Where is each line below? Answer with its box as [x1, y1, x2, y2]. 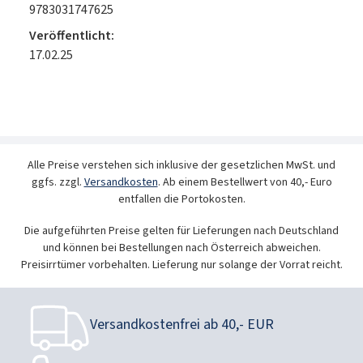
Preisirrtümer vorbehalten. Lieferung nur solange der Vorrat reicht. [20, 256, 343, 273]
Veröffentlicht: [29, 27, 114, 45]
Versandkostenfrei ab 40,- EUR [90, 314, 275, 335]
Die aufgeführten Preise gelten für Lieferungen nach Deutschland [24, 222, 339, 239]
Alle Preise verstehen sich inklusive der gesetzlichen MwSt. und [28, 157, 335, 173]
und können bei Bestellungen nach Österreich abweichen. [42, 239, 321, 256]
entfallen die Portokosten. [117, 191, 246, 207]
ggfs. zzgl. [31, 174, 84, 190]
